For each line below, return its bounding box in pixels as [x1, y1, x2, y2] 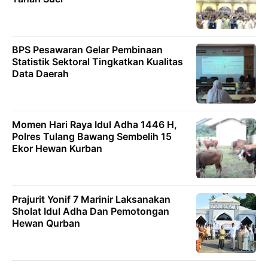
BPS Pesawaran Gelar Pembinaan [12, 43, 163, 56]
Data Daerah [12, 67, 69, 80]
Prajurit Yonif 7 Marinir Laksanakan [12, 193, 170, 205]
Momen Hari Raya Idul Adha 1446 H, [12, 118, 177, 130]
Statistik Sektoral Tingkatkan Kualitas [12, 55, 183, 68]
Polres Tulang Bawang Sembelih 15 [12, 130, 172, 142]
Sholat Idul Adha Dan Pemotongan [12, 205, 169, 217]
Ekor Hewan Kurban [12, 142, 102, 154]
